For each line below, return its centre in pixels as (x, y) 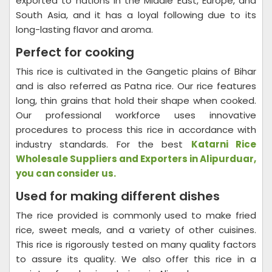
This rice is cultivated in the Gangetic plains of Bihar (136, 71)
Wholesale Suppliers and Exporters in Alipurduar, (136, 159)
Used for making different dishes (118, 196)
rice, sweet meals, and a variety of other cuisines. (136, 230)
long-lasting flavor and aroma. (84, 29)
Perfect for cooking (75, 52)
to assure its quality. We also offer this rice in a (136, 259)
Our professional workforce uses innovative (136, 115)
